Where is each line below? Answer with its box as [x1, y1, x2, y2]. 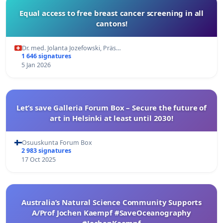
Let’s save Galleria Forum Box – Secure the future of [16, 102, 207, 112]
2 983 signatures [21, 146, 71, 155]
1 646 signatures [21, 51, 71, 60]
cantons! [96, 18, 127, 28]
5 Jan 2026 [21, 60, 51, 69]
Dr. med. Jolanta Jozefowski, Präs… [22, 43, 121, 52]
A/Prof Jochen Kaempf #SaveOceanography [31, 207, 192, 218]
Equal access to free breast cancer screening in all [19, 7, 204, 18]
